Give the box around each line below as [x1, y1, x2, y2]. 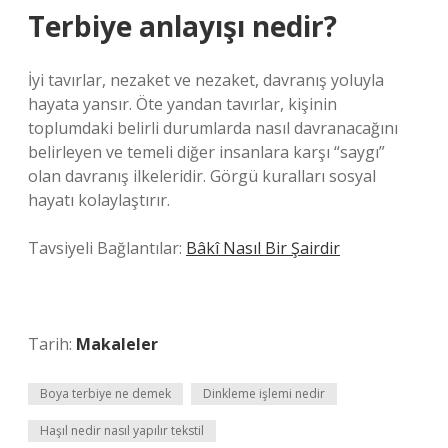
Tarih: [28, 333, 76, 355]
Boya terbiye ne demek [40, 385, 171, 402]
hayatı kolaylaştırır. [28, 189, 170, 211]
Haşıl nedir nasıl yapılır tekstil [40, 422, 204, 439]
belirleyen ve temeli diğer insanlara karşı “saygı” [28, 141, 385, 163]
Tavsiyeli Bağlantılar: [28, 237, 186, 259]
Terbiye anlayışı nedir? [28, 7, 337, 45]
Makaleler [76, 333, 158, 355]
